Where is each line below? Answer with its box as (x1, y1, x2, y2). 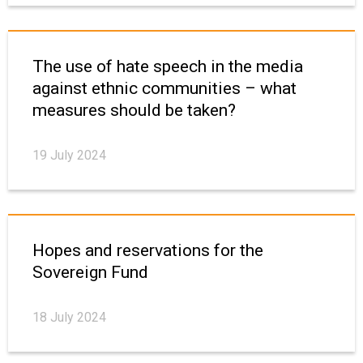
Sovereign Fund (32, 263, 148, 283)
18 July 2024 (32, 310, 106, 326)
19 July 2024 (32, 147, 106, 164)
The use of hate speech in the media (32, 57, 303, 77)
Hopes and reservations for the (32, 241, 263, 261)
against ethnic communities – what (32, 79, 297, 99)
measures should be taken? (32, 100, 236, 121)
